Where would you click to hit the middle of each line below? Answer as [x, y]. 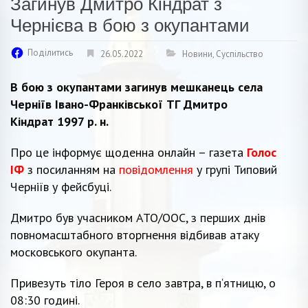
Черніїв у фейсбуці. [61, 186]
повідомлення [158, 169]
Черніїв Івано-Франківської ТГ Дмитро [119, 104]
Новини [197, 54]
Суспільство [240, 54]
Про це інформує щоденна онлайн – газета [129, 152]
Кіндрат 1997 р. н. [59, 121]
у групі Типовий [237, 169]
